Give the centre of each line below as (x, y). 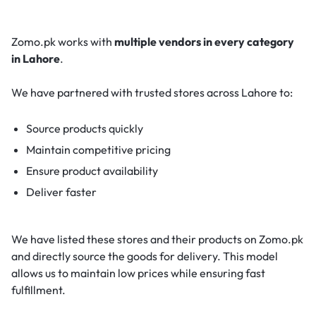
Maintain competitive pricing (98, 149)
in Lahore (36, 58)
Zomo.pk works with (63, 41)
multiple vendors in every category (204, 41)
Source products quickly (84, 128)
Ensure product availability (92, 170)
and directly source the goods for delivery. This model (145, 256)
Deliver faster (61, 192)
